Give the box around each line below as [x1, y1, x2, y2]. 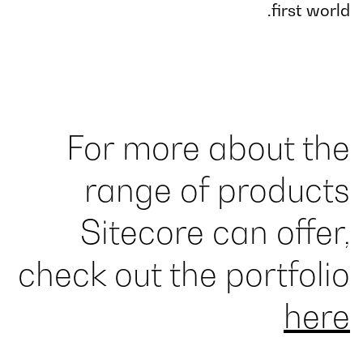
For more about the [66, 127, 350, 167]
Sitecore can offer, [80, 211, 350, 251]
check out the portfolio [18, 254, 350, 293]
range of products [84, 169, 350, 209]
